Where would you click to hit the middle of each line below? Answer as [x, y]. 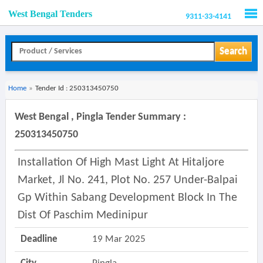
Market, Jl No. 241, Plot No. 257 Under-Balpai [127, 180]
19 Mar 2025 [119, 239]
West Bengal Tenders [50, 14]
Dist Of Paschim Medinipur [82, 215]
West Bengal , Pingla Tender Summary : [100, 117]
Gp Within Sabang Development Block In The [127, 198]
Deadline [39, 239]
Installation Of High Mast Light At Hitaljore [121, 163]
